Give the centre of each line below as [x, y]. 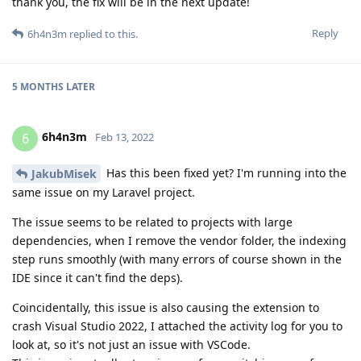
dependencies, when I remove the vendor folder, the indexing [179, 241]
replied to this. [102, 33]
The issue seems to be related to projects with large [152, 222]
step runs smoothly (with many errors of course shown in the [177, 259]
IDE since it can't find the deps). [98, 278]
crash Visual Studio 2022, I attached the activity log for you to [177, 326]
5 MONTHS [38, 86]
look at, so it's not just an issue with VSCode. [131, 345]
